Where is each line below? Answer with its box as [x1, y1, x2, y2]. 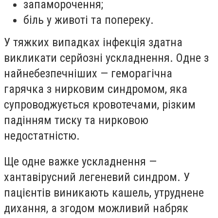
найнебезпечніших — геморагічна [4, 66, 172, 80]
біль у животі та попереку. [23, 13, 154, 27]
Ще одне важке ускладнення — [4, 155, 157, 169]
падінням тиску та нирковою [4, 113, 148, 127]
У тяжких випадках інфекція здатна [4, 35, 182, 49]
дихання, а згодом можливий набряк [4, 201, 188, 216]
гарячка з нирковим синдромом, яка [4, 82, 187, 96]
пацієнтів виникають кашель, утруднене [4, 186, 204, 200]
